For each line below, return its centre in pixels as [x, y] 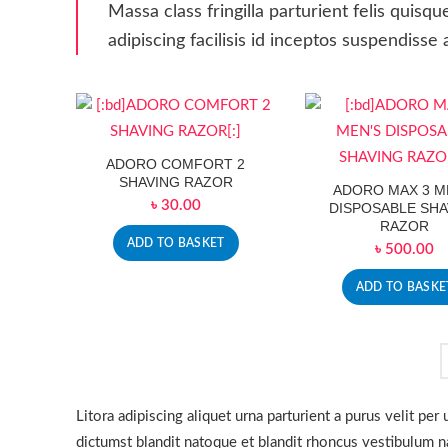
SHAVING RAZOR [175, 182]
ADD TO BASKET [175, 243]
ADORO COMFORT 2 [176, 164]
